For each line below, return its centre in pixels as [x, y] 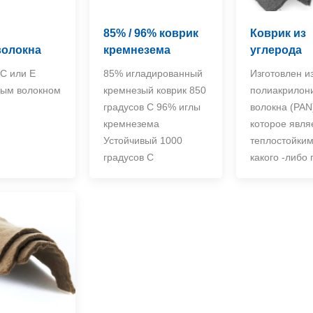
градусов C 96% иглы [152, 107]
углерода [276, 50]
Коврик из [278, 33]
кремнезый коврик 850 [154, 90]
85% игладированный [153, 73]
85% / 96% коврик [151, 33]
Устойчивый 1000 [143, 140]
